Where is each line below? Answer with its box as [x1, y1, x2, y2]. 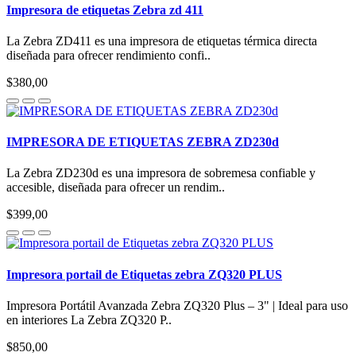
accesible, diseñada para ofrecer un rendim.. [6, 180, 225, 195]
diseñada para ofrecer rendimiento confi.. [6, 48, 211, 62]
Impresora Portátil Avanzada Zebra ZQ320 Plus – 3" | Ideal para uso [6, 298, 348, 312]
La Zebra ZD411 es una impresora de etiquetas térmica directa [6, 33, 317, 48]
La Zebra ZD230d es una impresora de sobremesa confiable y [6, 166, 315, 180]
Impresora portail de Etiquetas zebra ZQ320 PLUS [6, 267, 282, 281]
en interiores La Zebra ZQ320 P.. [6, 312, 172, 327]
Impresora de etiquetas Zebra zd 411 [6, 2, 203, 17]
